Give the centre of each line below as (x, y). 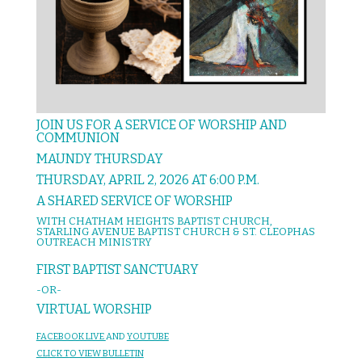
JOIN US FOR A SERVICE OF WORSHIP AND (161, 124)
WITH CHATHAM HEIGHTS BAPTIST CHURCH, (154, 221)
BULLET (118, 353)
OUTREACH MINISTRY (94, 242)
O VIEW (85, 353)
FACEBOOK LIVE (71, 336)
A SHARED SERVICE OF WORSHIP (134, 200)
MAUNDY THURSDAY (99, 158)
